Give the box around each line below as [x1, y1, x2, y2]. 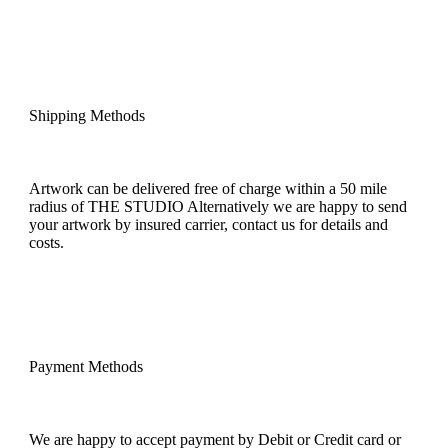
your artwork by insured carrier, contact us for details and [29, 216, 388, 233]
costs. [29, 234, 64, 251]
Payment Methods [29, 358, 143, 375]
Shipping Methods [29, 107, 145, 124]
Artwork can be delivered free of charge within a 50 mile [29, 180, 387, 197]
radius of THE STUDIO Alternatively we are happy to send [29, 198, 407, 215]
